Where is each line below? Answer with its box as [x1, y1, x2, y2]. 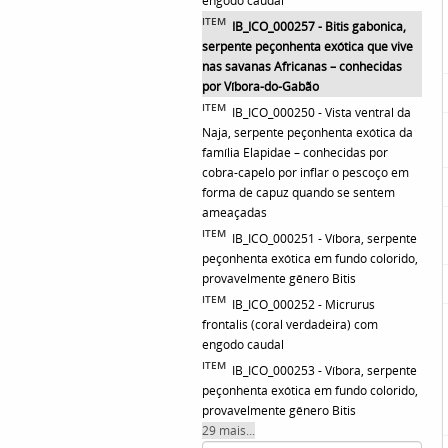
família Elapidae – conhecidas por [202, 144, 388, 162]
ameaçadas [202, 204, 267, 222]
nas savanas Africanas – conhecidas [202, 58, 402, 76]
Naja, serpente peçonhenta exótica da [202, 124, 413, 142]
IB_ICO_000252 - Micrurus [232, 296, 375, 314]
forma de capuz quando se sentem [202, 184, 395, 202]
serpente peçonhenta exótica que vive [202, 38, 413, 56]
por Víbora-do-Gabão [202, 78, 319, 96]
